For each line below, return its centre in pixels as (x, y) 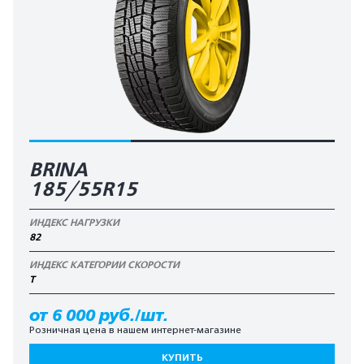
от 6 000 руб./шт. (99, 315)
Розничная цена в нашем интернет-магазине (135, 330)
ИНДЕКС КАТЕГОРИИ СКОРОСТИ (104, 265)
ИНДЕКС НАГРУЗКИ (74, 223)
